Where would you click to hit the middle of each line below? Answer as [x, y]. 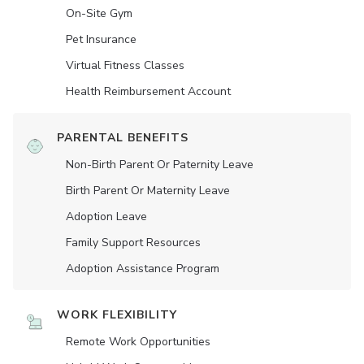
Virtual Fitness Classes [125, 66]
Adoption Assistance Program [143, 269]
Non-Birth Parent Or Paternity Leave [160, 165]
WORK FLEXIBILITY [117, 315]
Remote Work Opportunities [138, 342]
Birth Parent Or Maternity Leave [148, 191]
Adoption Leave [106, 217]
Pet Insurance [101, 40]
